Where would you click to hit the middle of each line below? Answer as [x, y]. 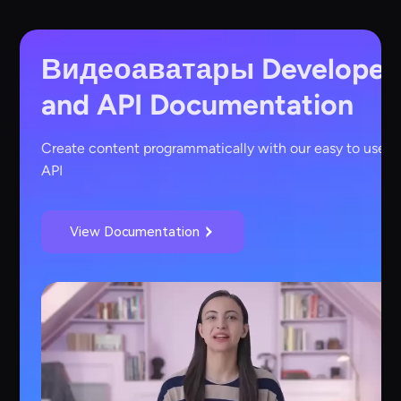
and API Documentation [198, 105]
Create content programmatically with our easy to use [214, 149]
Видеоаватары [148, 69]
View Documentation [135, 232]
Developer [325, 69]
